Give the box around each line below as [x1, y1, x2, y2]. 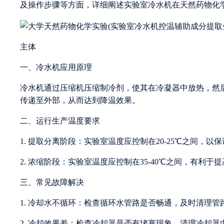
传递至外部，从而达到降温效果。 [20, 95, 140, 104]
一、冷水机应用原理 [20, 62, 92, 71]
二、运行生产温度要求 [20, 116, 100, 125]
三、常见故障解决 [20, 177, 84, 186]
